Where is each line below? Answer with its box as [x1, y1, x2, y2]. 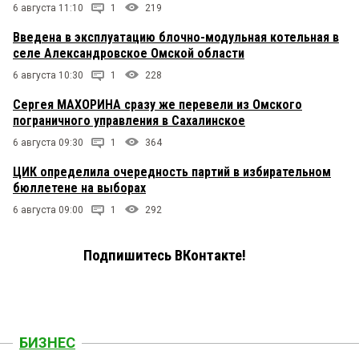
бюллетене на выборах [13, 180, 146, 196]
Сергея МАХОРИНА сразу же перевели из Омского [13, 97, 302, 113]
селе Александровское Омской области [13, 46, 244, 62]
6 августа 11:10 [13, 2, 83, 14]
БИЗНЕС [19, 334, 75, 352]
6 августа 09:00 [13, 204, 83, 216]
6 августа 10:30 [13, 70, 83, 82]
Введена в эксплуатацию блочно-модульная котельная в [13, 30, 339, 46]
